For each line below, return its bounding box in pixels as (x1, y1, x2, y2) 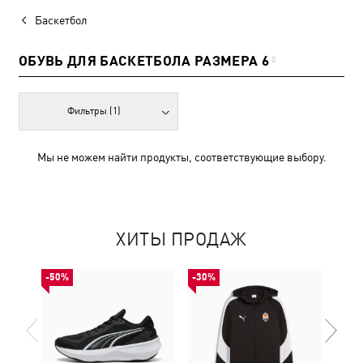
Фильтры (67, 105, 110, 117)
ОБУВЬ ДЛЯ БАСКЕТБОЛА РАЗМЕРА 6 (19, 53, 270, 69)
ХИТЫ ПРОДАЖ (116, 229, 247, 250)
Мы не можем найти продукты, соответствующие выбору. (36, 151, 327, 164)
